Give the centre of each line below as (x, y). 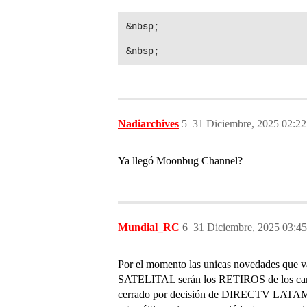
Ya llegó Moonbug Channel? (180, 161)
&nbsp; (143, 26)
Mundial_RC (149, 227)
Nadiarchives (148, 124)
